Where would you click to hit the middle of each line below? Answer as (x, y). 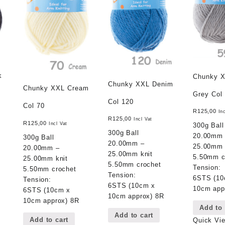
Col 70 (34, 106)
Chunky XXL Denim (141, 84)
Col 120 (121, 101)
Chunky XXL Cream (56, 88)
